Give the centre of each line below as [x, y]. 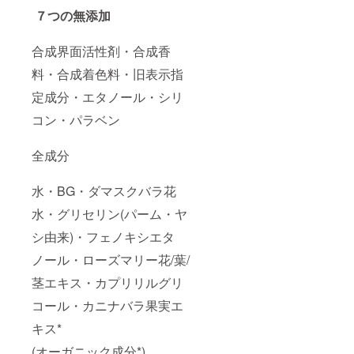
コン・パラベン [76, 120]
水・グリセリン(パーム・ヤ [109, 214]
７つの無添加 [71, 16]
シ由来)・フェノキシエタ [103, 237]
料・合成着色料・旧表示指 [107, 74]
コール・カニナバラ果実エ [107, 306]
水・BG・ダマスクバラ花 [104, 191]
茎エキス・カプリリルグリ [107, 283]
